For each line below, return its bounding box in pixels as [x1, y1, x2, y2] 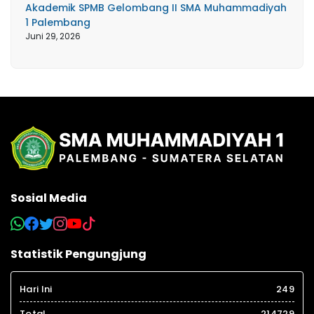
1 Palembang [25, 15, 90, 30]
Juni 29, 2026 [25, 30, 81, 43]
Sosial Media [11, 190, 87, 207]
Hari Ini [20, 282, 53, 296]
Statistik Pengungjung [11, 246, 146, 263]
